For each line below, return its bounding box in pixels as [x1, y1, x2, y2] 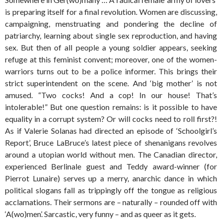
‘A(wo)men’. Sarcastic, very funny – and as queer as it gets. [5, 209, 196, 219]
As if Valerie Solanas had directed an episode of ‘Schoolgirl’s [5, 126, 217, 136]
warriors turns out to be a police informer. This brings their [5, 66, 217, 76]
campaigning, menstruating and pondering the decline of [5, 19, 217, 29]
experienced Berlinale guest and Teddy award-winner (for [5, 162, 217, 171]
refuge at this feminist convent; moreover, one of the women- [5, 55, 217, 64]
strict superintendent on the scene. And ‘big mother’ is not [5, 78, 217, 88]
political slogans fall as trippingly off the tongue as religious [5, 185, 217, 195]
